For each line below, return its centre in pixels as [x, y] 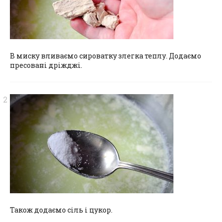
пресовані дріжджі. [46, 65]
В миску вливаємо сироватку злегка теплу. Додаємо [106, 55]
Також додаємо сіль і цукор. [61, 210]
